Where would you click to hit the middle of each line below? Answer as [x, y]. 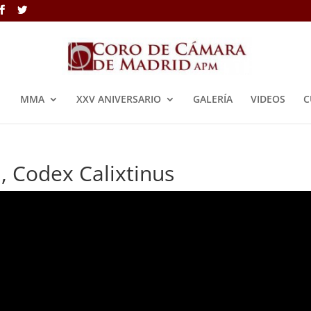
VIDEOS [268, 99]
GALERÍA [212, 99]
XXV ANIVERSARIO [118, 99]
